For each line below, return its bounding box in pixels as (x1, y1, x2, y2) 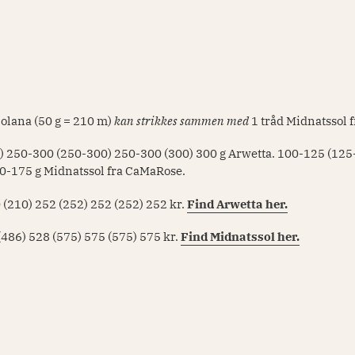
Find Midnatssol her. (181, 229, 300, 245)
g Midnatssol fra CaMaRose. (35, 163, 189, 179)
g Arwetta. (219, 146, 278, 162)
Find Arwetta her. (187, 196, 288, 212)
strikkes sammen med (136, 113, 250, 128)
